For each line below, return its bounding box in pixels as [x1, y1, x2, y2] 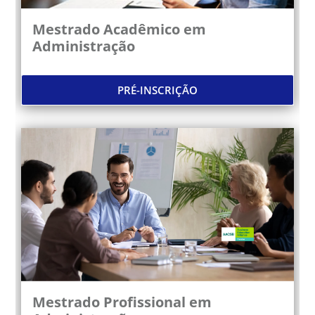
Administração [32, 36, 136, 56]
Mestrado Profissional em [32, 292, 212, 311]
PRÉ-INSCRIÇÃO [117, 82, 198, 97]
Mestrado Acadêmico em [32, 19, 207, 39]
